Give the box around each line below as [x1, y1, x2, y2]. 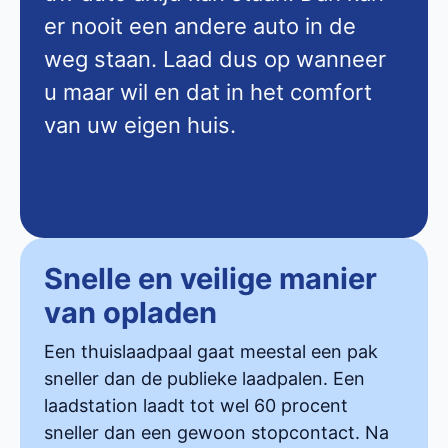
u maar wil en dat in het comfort [44, 78, 372, 105]
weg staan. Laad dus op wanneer [44, 45, 386, 72]
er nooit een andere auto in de [44, 12, 356, 39]
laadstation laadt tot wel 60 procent [44, 394, 348, 416]
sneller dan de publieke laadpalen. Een [44, 367, 365, 389]
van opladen [44, 294, 217, 330]
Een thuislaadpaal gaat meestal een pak [44, 340, 378, 362]
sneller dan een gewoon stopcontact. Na [44, 421, 389, 443]
